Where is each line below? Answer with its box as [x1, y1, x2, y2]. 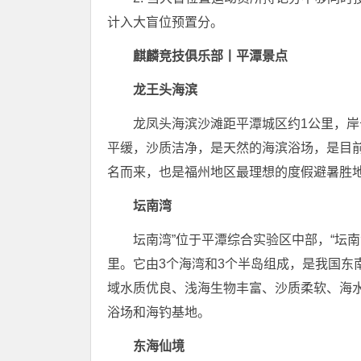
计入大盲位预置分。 [107, 15, 223, 29]
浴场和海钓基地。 [107, 305, 210, 319]
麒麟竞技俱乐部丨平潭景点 [133, 48, 288, 63]
